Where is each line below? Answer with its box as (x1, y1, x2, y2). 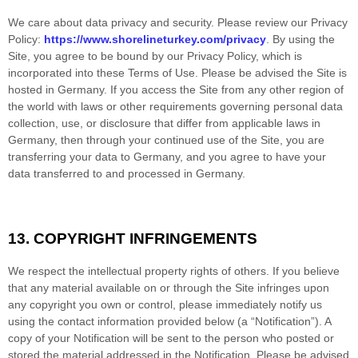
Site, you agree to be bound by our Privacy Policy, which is (8, 49, 302, 62)
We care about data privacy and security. (8, 15, 217, 29)
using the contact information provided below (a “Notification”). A (8, 314, 331, 328)
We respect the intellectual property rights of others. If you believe (8, 264, 340, 277)
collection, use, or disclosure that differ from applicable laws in (8, 116, 320, 129)
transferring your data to (8, 149, 133, 163)
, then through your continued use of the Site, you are (54, 133, 324, 146)
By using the (272, 32, 335, 46)
